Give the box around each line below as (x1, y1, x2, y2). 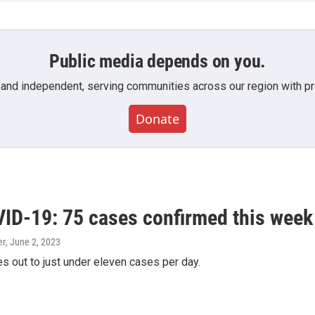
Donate (136, 110, 179, 127)
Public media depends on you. (49, 50, 266, 72)
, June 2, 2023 (6, 236, 60, 247)
